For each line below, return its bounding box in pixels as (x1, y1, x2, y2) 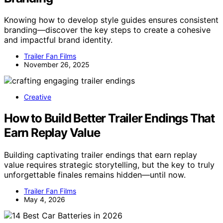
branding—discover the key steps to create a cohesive (4, 25, 211, 35)
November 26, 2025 (24, 60, 90, 69)
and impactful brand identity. (4, 35, 112, 45)
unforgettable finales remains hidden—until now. (4, 170, 186, 180)
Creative (24, 93, 51, 102)
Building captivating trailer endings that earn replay (4, 150, 197, 160)
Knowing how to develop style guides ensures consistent (4, 15, 219, 25)
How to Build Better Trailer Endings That (4, 111, 215, 126)
